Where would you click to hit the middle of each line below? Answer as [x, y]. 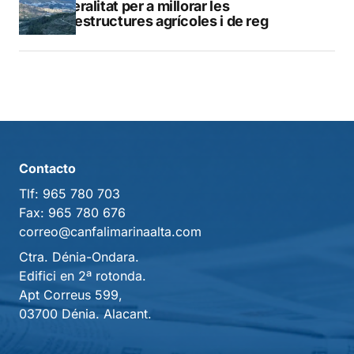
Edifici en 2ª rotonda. [83, 276]
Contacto [47, 168]
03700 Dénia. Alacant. [85, 314]
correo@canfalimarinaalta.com [110, 232]
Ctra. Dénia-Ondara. [79, 257]
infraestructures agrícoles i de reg [156, 21]
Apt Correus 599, [71, 295]
